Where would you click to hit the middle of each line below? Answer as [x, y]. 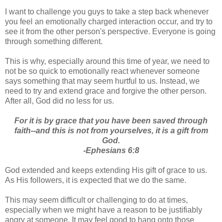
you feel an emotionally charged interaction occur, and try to [109, 21]
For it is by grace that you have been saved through [111, 120]
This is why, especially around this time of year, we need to [107, 61]
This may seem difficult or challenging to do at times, [96, 200]
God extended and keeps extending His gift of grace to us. [106, 170]
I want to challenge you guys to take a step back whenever [107, 11]
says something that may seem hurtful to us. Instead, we [102, 81]
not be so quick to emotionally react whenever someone [102, 71]
